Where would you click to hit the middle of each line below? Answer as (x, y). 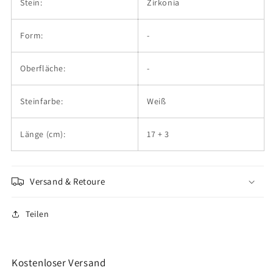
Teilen (37, 214)
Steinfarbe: (42, 101)
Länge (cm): (43, 134)
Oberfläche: (43, 68)
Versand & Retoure (68, 181)
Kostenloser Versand (59, 262)
